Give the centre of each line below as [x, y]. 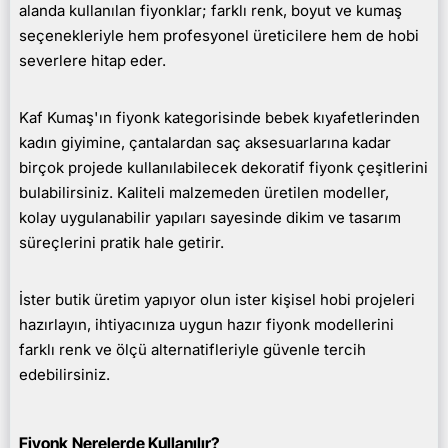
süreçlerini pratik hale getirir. [121, 242]
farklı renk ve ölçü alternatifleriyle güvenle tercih [192, 349]
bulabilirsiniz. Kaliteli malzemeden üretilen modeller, [204, 192]
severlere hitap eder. [92, 60]
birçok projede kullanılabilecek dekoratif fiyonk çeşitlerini [223, 167]
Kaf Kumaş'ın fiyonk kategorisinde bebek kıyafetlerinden [219, 117]
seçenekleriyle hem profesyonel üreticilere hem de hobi [219, 35]
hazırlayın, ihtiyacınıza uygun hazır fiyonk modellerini [206, 324]
